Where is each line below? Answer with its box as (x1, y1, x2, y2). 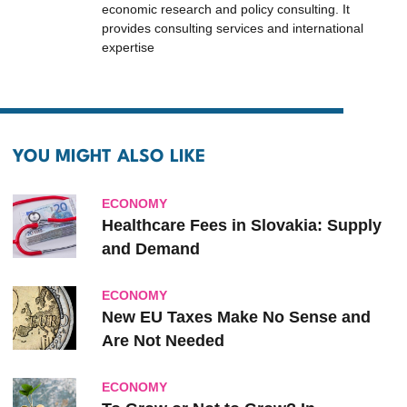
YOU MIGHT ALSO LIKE (13, 148, 205, 167)
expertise (102, 40, 154, 55)
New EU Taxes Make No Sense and (102, 308, 371, 327)
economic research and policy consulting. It (102, 2, 350, 17)
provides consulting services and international (102, 21, 363, 36)
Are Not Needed (102, 332, 224, 351)
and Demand (102, 240, 200, 259)
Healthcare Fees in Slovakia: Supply (102, 216, 382, 235)
